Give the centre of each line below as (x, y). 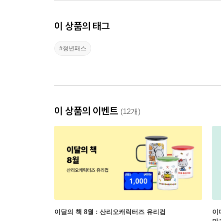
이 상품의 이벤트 (87, 111)
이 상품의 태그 (82, 26)
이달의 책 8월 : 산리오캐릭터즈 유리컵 (110, 212)
